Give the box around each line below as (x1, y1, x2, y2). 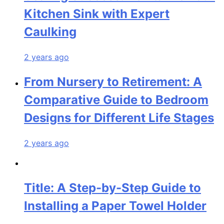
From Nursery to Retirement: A (24, 74, 202, 89)
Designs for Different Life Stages (24, 110, 214, 125)
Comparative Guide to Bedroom (24, 92, 208, 107)
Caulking (24, 24, 76, 39)
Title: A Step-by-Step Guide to (24, 180, 201, 195)
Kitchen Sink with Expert (24, 6, 169, 21)
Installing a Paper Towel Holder (24, 198, 206, 213)
